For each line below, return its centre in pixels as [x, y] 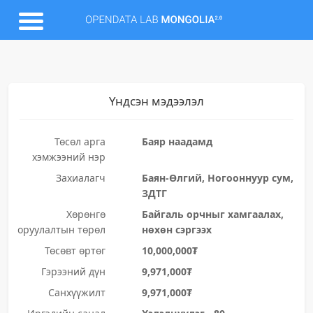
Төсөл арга [80, 141]
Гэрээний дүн [73, 271]
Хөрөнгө [86, 214]
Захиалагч [80, 178]
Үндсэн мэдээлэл [156, 101]
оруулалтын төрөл [61, 230]
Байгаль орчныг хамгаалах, [212, 214]
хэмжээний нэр [68, 157]
